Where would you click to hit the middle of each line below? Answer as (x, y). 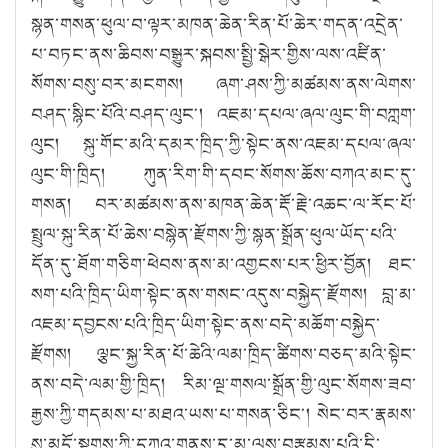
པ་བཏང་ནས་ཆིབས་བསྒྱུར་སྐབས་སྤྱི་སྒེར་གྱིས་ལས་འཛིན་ (209, 53)
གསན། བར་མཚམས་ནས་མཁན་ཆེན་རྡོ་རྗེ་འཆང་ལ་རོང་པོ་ (224, 203)
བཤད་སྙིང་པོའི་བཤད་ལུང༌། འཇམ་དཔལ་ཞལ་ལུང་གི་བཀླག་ (224, 113)
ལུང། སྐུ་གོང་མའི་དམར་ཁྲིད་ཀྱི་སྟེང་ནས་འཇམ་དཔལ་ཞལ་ (224, 143)
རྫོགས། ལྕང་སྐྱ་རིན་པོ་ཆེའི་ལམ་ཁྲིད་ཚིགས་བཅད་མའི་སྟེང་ (224, 353)
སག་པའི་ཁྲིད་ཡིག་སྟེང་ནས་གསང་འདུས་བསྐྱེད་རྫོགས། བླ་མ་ (224, 293)
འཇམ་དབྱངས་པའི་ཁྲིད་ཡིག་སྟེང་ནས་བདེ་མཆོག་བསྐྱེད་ (206, 323)
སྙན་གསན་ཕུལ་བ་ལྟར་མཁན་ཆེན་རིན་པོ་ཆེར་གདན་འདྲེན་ (217, 23)
